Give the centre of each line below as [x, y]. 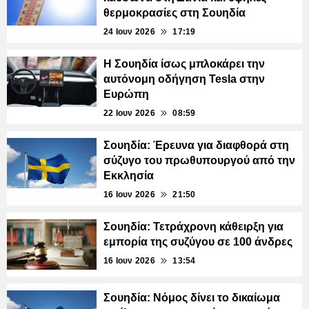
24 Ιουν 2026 [129, 31]
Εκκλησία [129, 175]
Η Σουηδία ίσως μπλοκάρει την [184, 63]
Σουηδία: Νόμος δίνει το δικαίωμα [192, 297]
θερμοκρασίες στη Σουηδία [175, 12]
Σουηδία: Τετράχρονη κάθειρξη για [193, 226]
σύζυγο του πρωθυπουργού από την [199, 160]
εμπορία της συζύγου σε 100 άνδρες [198, 241]
